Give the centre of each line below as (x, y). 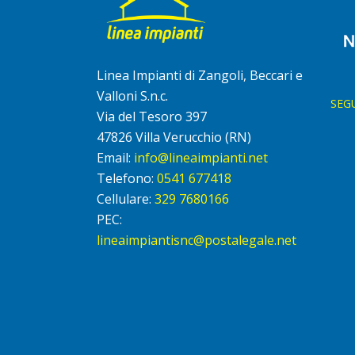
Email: (115, 158)
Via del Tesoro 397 (152, 117)
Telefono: (127, 179)
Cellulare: (126, 199)
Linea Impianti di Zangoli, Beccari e (200, 76)
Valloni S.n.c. (132, 96)
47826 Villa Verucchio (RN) (174, 137)
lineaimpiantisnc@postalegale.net (197, 240)
